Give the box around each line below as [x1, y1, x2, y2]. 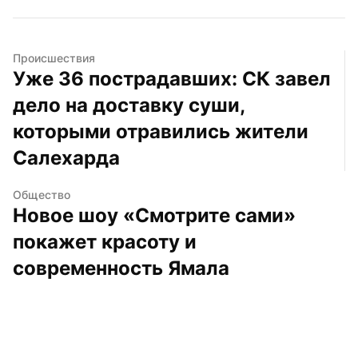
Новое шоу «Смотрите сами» [13, 203, 296, 227]
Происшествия [13, 50, 95, 65]
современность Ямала [13, 256, 229, 280]
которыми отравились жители [13, 119, 308, 143]
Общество [13, 187, 70, 201]
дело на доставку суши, [13, 93, 245, 117]
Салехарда [13, 145, 120, 169]
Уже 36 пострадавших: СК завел [13, 66, 331, 90]
